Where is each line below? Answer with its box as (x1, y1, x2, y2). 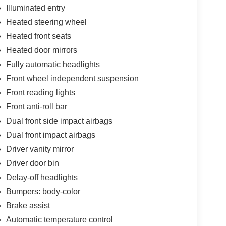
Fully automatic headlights (6, 60, 100, 69)
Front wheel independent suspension (6, 74, 139, 83)
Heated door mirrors (6, 46, 77, 55)
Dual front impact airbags (6, 131, 95, 140)
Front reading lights (6, 88, 75, 97)
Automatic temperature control (6, 215, 113, 224)
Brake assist (6, 201, 50, 210)
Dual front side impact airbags (6, 117, 112, 126)
